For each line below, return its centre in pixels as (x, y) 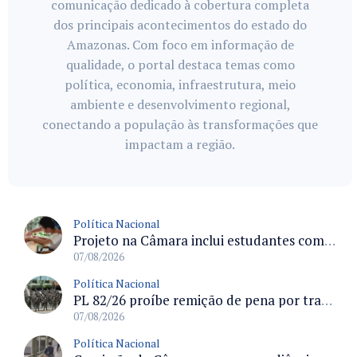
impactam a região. (180, 145)
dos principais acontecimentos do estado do (180, 25)
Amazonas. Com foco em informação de (180, 45)
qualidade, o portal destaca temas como (180, 65)
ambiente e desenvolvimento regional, (180, 105)
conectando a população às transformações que (180, 125)
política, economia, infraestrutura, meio (180, 85)
